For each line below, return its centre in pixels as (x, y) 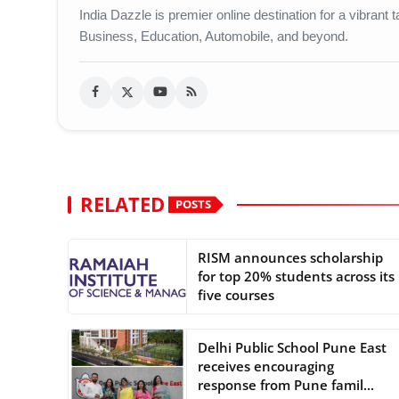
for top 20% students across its (296, 276)
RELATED (122, 204)
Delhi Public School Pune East (292, 347)
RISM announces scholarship (290, 257)
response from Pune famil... (285, 384)
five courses (236, 294)
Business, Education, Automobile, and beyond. (214, 36)
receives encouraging (265, 366)
